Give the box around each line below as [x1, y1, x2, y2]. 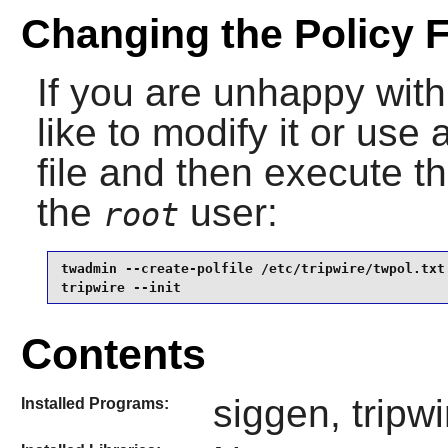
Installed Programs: [20, 395, 169, 413]
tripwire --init [60, 279, 181, 295]
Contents [20, 330, 206, 379]
